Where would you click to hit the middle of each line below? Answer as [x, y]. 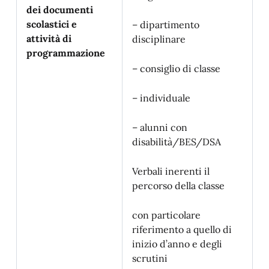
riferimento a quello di [182, 229]
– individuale [161, 98]
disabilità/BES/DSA [177, 142]
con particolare [166, 215]
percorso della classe [178, 186]
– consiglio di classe [176, 68]
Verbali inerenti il [171, 171]
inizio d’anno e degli [177, 244]
